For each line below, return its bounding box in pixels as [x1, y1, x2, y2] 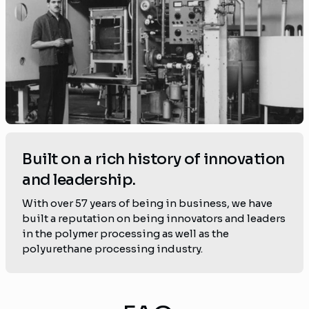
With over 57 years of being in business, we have [22, 197, 272, 210]
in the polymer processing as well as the [22, 227, 229, 241]
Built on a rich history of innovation [22, 150, 285, 169]
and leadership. [22, 170, 136, 190]
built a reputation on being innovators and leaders [22, 212, 286, 226]
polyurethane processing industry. [22, 242, 203, 256]
